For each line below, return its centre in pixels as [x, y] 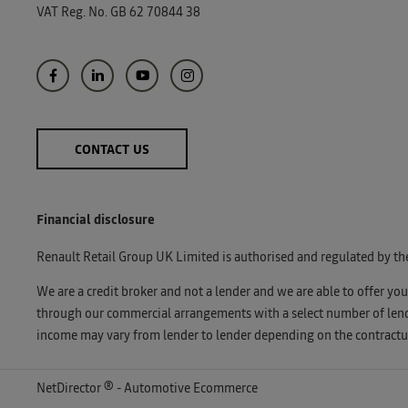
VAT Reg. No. [72, 12]
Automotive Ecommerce [191, 388]
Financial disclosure [96, 220]
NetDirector [70, 388]
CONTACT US [112, 151]
